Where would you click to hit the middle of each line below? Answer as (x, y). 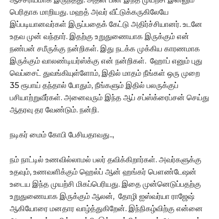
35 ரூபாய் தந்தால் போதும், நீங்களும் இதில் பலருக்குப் (94, 85)
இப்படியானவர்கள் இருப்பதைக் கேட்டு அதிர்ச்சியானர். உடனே (106, 24)
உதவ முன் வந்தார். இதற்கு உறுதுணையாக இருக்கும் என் (99, 36)
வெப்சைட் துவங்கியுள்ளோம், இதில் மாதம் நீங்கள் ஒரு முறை (105, 73)
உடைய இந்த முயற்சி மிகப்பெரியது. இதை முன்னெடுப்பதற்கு (105, 184)
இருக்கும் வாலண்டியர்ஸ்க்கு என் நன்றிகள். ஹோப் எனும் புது (106, 61)
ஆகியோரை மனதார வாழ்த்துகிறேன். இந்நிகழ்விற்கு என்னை (106, 208)
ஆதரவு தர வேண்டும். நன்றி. (54, 109)
